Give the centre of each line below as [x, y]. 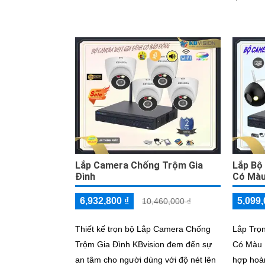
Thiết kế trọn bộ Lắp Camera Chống [143, 229]
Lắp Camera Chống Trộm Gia [139, 165]
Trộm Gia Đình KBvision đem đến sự [143, 244]
